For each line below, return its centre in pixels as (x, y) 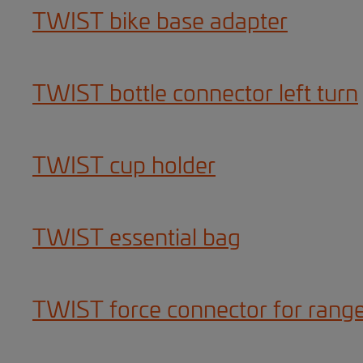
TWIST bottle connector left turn (195, 95)
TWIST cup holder (124, 167)
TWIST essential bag (137, 239)
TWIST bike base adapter (160, 23)
